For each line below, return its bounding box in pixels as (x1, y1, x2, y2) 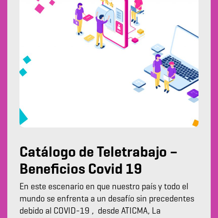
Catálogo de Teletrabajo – (19, 145, 178, 161)
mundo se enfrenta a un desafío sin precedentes (19, 195, 194, 204)
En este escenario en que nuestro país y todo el (19, 182, 188, 192)
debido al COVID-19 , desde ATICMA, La (19, 207, 161, 216)
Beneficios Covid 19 (19, 163, 142, 178)
